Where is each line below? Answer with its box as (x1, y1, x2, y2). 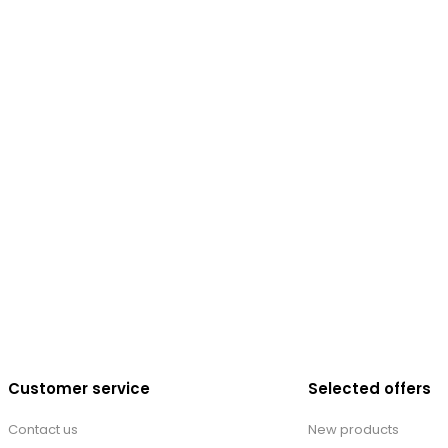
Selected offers (308, 377, 431, 399)
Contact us (8, 419, 78, 439)
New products (308, 419, 399, 439)
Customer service (8, 377, 150, 399)
